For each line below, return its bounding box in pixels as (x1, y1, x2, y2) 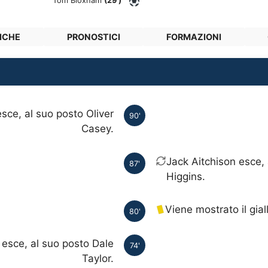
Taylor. (82, 252, 114, 265)
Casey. (81, 123, 114, 135)
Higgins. (166, 170, 205, 183)
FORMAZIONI (166, 32, 222, 42)
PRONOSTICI (66, 32, 120, 42)
